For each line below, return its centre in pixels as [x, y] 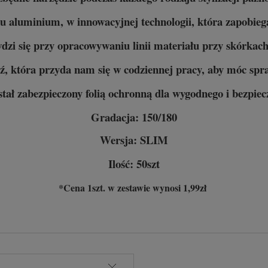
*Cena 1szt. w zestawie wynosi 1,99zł [134, 188]
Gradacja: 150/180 [134, 117]
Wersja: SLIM [134, 140]
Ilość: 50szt [134, 164]
